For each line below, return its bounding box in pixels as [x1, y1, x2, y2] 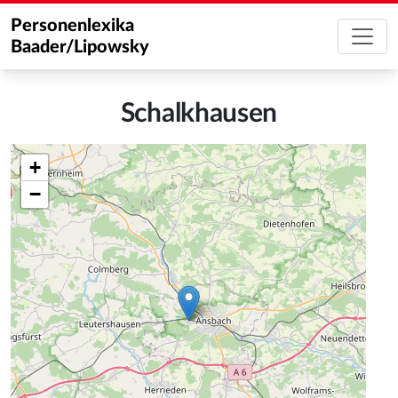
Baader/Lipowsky [11, 38, 149, 56]
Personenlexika [11, 17, 134, 35]
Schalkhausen [120, 100, 278, 127]
